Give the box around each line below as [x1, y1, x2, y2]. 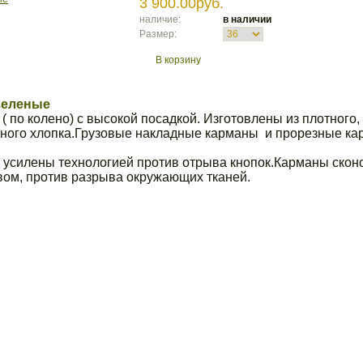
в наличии [223, 14, 271, 25]
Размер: [139, 28, 177, 40]
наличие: [139, 14, 181, 25]
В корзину [156, 54, 201, 66]
